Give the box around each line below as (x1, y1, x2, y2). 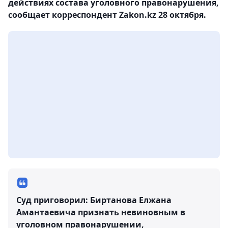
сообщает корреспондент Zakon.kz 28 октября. (8, 9, 206, 20)
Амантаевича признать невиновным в (16, 206, 185, 218)
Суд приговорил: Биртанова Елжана (16, 194, 172, 206)
